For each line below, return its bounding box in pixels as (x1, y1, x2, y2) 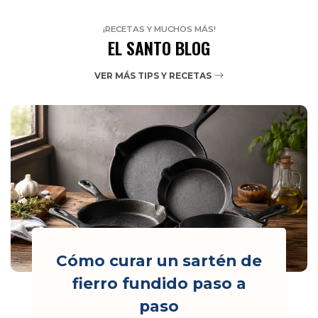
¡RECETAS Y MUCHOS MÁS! (102, 24, 216, 35)
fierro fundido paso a (72, 273, 246, 292)
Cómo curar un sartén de (56, 251, 262, 270)
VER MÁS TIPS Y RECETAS (94, 70, 214, 81)
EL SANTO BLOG (108, 35, 210, 61)
